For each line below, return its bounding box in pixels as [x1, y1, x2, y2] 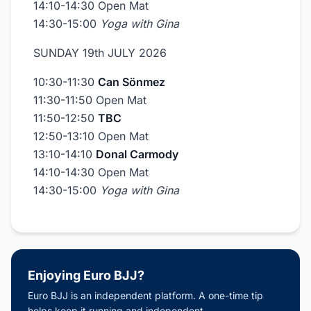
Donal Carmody [96, 147, 178, 161]
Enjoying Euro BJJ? [28, 268, 144, 283]
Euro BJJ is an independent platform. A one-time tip [28, 289, 263, 301]
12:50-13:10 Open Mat [33, 129, 149, 143]
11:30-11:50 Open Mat [33, 93, 146, 107]
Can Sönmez [98, 75, 165, 89]
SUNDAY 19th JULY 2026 [33, 46, 167, 60]
